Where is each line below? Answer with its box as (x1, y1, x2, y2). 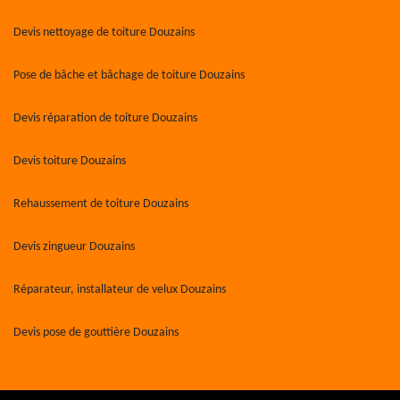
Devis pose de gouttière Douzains (13, 326, 179, 339)
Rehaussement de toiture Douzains (13, 197, 188, 211)
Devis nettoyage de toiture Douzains (13, 26, 195, 39)
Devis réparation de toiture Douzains (13, 112, 197, 125)
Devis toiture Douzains (13, 154, 126, 168)
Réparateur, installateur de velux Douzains (13, 283, 226, 296)
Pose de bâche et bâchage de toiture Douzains (13, 69, 245, 82)
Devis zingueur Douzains (13, 240, 135, 254)
